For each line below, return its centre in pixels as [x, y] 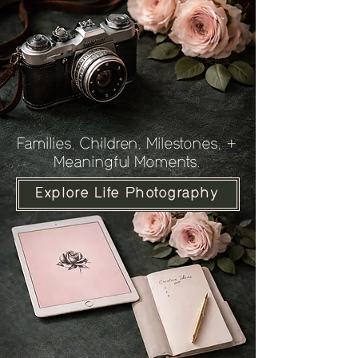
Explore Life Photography [128, 194]
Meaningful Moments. [128, 163]
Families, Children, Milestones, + [128, 145]
